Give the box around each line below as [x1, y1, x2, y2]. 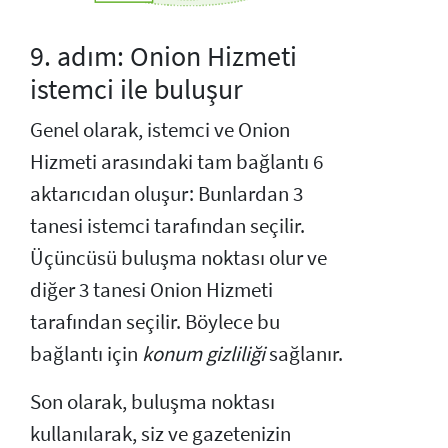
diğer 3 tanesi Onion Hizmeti [30, 276, 273, 303]
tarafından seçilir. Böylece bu [30, 308, 280, 335]
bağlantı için [30, 340, 142, 367]
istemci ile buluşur [30, 70, 243, 107]
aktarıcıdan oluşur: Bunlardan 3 [30, 180, 303, 207]
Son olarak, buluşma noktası [30, 388, 275, 415]
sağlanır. [265, 340, 343, 367]
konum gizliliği [142, 340, 265, 367]
